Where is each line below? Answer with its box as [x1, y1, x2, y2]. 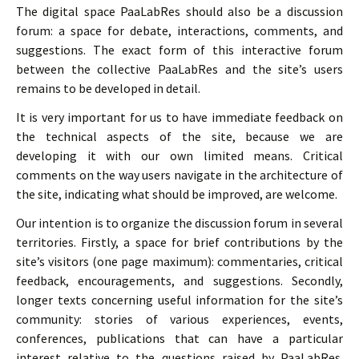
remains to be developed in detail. [16, 80, 200, 96]
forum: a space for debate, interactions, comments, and [16, 22, 343, 38]
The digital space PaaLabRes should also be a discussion [16, 3, 343, 19]
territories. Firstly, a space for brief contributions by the [16, 234, 343, 250]
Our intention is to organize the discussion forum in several [16, 215, 343, 231]
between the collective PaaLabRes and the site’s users [16, 61, 343, 77]
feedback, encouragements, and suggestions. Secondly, [16, 272, 343, 288]
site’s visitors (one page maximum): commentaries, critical [16, 253, 343, 269]
